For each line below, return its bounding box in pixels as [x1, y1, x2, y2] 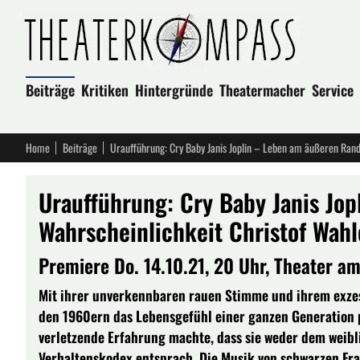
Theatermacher [219, 80, 305, 100]
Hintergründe [135, 80, 213, 100]
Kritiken [81, 80, 129, 100]
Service [312, 80, 354, 100]
